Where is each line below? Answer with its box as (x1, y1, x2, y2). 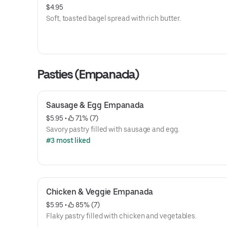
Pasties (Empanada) (37, 67, 139, 82)
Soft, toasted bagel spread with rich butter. (46, 14, 181, 22)
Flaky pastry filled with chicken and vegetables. (46, 212, 197, 220)
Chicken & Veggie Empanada (46, 187, 153, 197)
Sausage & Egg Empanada (46, 100, 144, 110)
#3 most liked (46, 136, 91, 144)
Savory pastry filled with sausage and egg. (46, 125, 179, 133)
